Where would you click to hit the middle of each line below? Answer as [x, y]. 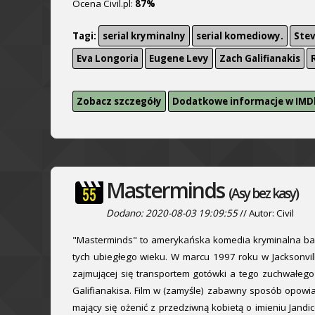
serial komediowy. [240, 36]
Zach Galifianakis [260, 58]
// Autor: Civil [266, 213]
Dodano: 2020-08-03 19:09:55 [172, 213]
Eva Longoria [108, 58]
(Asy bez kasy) [263, 194]
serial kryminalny [144, 36]
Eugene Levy [179, 58]
